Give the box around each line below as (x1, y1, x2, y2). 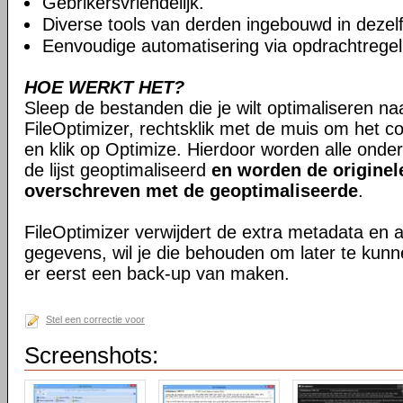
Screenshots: (24, 342, 158, 369)
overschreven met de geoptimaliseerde (24, 181, 358, 201)
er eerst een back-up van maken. (24, 264, 290, 283)
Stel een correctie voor (46, 314, 145, 325)
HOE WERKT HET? (24, 77, 184, 97)
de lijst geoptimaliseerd (24, 160, 211, 180)
